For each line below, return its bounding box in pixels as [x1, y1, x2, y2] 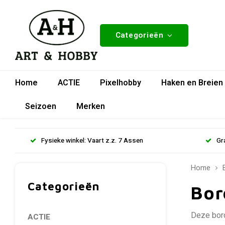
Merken [76, 100, 105, 113]
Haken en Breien [161, 76, 223, 89]
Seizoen [25, 100, 56, 113]
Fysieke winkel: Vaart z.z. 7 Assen [41, 135, 143, 146]
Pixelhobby [100, 76, 141, 89]
